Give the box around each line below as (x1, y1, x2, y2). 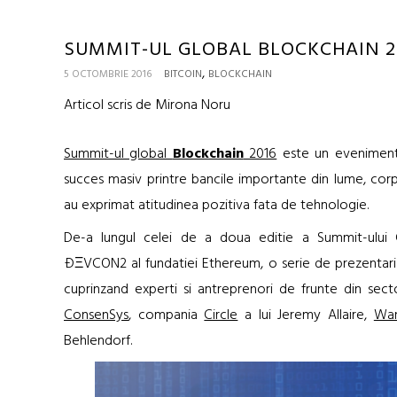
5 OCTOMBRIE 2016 (64, 66, 152, 83)
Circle (204, 304, 238, 327)
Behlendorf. (64, 330, 132, 353)
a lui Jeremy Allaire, (237, 304, 374, 327)
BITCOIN (164, 66, 202, 83)
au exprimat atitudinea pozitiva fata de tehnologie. (64, 194, 369, 217)
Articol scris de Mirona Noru (64, 94, 230, 117)
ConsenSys (64, 304, 128, 327)
